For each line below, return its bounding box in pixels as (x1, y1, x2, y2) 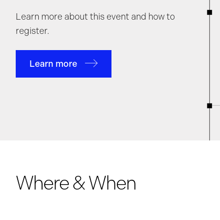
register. (16, 26, 49, 36)
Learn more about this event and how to (16, 12, 175, 22)
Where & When (16, 171, 136, 194)
